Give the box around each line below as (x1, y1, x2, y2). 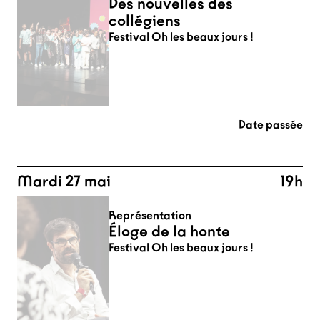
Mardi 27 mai (17, 172, 111, 191)
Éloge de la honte (109, 222, 230, 241)
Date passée (239, 118, 303, 131)
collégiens (109, 11, 181, 30)
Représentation (109, 209, 191, 222)
